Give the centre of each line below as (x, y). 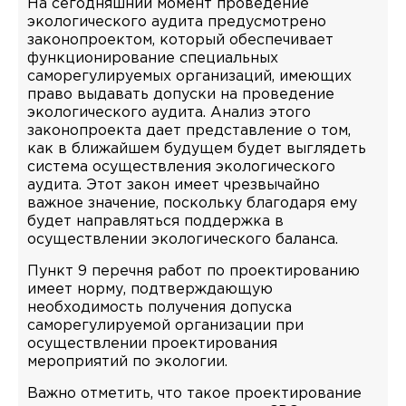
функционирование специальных (153, 58)
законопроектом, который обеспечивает (180, 40)
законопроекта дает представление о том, (189, 131)
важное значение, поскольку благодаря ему (192, 203)
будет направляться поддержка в (155, 222)
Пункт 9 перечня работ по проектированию (193, 271)
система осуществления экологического (181, 167)
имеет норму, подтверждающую (150, 290)
